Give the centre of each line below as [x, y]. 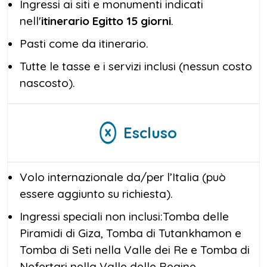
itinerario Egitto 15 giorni [106, 21]
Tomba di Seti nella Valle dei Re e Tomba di [135, 249]
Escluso [148, 132]
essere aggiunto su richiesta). [96, 193]
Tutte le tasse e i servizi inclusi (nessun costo [136, 66]
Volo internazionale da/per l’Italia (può [123, 177]
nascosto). [47, 83]
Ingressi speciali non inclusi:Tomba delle [124, 216]
